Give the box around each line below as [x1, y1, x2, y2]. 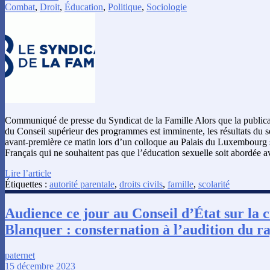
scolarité [198, 178, 230, 189]
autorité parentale [49, 178, 115, 189]
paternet [5, 250, 35, 260]
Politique [108, 1, 142, 12]
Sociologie [146, 1, 187, 12]
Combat [5, 1, 35, 12]
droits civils [119, 178, 163, 189]
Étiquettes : [5, 178, 49, 189]
